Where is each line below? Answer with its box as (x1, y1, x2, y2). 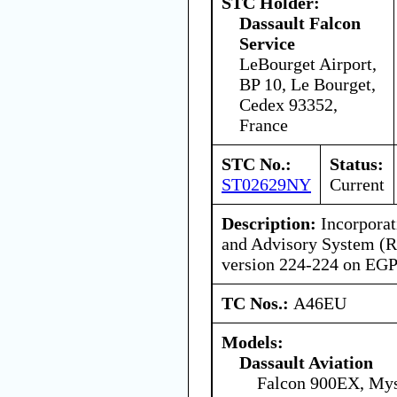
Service (239, 33, 295, 53)
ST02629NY (222, 174, 311, 194)
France (239, 114, 288, 135)
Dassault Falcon (239, 12, 361, 33)
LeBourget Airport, (239, 53, 377, 74)
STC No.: (222, 153, 292, 174)
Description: (222, 213, 316, 233)
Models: (222, 331, 284, 352)
